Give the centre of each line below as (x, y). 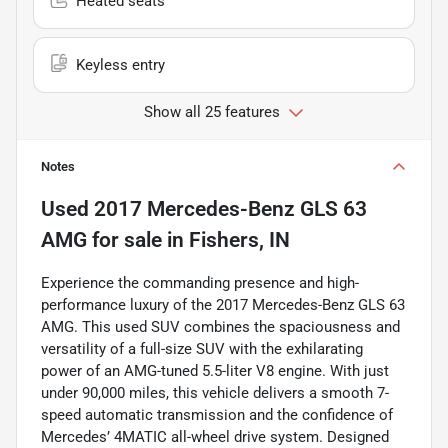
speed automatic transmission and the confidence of (217, 414)
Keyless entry (120, 64)
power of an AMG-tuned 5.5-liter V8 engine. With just (215, 370)
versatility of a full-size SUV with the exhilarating (202, 348)
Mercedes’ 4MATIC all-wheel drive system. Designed (215, 436)
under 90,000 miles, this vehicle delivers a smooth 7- (215, 392)
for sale (124, 239)
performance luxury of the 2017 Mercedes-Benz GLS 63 (223, 304)
